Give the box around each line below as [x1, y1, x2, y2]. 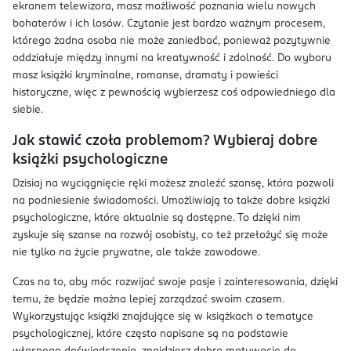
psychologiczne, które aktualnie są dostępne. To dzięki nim [13, 213, 301, 223]
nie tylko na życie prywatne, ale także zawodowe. [13, 248, 260, 258]
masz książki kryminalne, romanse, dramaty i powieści [13, 71, 278, 81]
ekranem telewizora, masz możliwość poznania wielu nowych [13, 2, 316, 12]
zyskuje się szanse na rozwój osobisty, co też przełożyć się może [13, 230, 328, 241]
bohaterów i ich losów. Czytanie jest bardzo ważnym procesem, [13, 19, 325, 29]
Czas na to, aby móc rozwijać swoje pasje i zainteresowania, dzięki [13, 277, 338, 288]
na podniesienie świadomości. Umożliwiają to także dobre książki [13, 196, 330, 206]
